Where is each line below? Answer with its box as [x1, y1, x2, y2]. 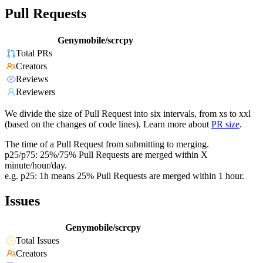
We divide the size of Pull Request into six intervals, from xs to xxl [5, 109, 251, 119]
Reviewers [16, 87, 55, 97]
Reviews [16, 74, 48, 85]
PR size [211, 119, 240, 130]
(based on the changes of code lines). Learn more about [5, 119, 209, 130]
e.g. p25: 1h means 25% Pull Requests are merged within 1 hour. [5, 171, 244, 181]
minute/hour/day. [5, 160, 67, 171]
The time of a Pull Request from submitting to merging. [5, 139, 209, 150]
